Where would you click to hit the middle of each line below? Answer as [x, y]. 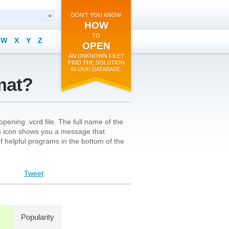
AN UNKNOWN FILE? [96, 56]
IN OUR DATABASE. [96, 69]
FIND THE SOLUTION [96, 62]
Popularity [38, 217]
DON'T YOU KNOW [96, 15]
